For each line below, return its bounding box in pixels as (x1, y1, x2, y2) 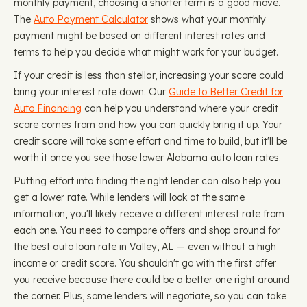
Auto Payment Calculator (34, 13, 148, 25)
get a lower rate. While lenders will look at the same (14, 191, 245, 204)
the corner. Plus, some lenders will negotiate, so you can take (14, 290, 286, 302)
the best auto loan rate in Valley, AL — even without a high (14, 241, 276, 253)
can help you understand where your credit (82, 102, 278, 114)
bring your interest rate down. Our (14, 86, 169, 98)
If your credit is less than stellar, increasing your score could (14, 69, 284, 82)
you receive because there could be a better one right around (14, 273, 290, 286)
